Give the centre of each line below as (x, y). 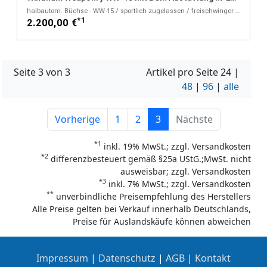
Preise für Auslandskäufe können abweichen (162, 221)
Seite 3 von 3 (42, 72)
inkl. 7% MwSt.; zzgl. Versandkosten (178, 184)
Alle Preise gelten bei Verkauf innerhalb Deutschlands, (142, 209)
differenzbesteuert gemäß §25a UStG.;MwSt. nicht (150, 159)
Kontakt (213, 258)
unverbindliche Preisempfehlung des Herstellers (152, 196)
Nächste (194, 119)
